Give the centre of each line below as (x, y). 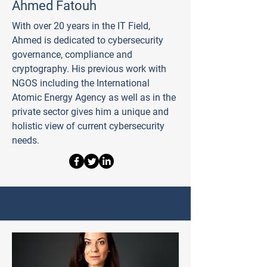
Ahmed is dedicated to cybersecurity (88, 40)
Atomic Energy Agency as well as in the (94, 97)
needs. (26, 140)
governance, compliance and (72, 55)
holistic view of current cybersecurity (88, 126)
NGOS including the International (81, 83)
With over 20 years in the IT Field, (81, 26)
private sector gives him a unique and (90, 112)
